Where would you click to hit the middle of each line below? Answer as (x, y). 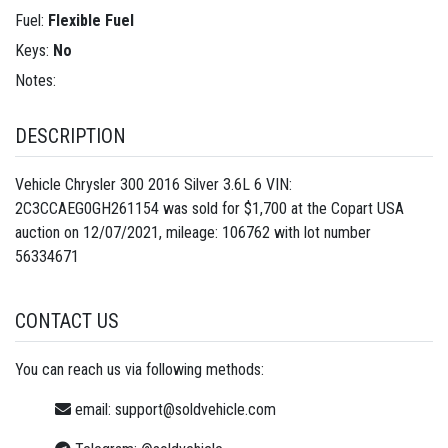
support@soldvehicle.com (195, 409)
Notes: (35, 81)
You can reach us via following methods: (139, 369)
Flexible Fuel (91, 20)
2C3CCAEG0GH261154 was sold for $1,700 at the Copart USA (209, 208)
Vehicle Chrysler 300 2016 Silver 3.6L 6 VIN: (153, 184)
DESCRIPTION (70, 135)
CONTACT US (67, 320)
